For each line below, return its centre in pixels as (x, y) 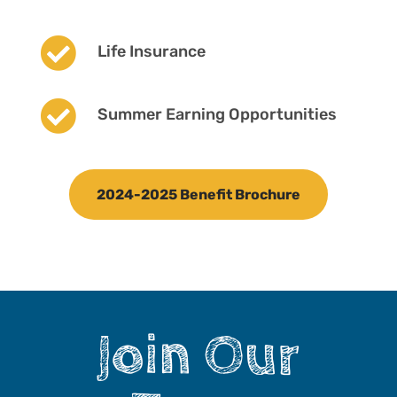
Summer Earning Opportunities (217, 114)
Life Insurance (151, 51)
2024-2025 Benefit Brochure (198, 194)
